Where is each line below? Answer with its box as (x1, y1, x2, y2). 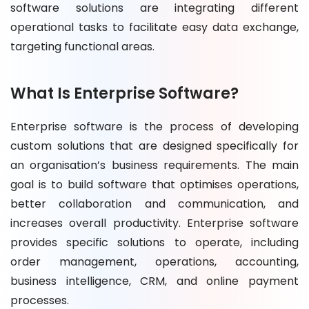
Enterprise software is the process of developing (10, 119, 299, 134)
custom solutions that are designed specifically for (10, 138, 299, 154)
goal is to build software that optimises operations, (10, 177, 299, 192)
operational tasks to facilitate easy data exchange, (10, 19, 299, 35)
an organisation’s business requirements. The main (10, 157, 299, 173)
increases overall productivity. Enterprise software (10, 215, 299, 231)
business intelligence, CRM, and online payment (10, 273, 299, 289)
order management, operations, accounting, (10, 254, 299, 270)
